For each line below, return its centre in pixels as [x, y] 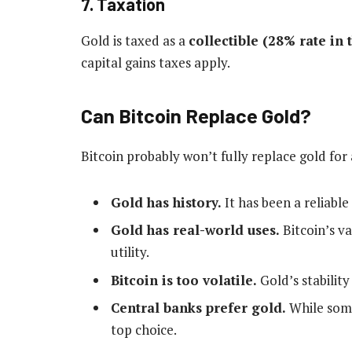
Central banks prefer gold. [198, 308]
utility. [130, 252]
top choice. [144, 330]
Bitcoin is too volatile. [184, 280]
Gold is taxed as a [135, 40]
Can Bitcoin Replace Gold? [196, 115]
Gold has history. [166, 202]
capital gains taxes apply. [156, 62]
